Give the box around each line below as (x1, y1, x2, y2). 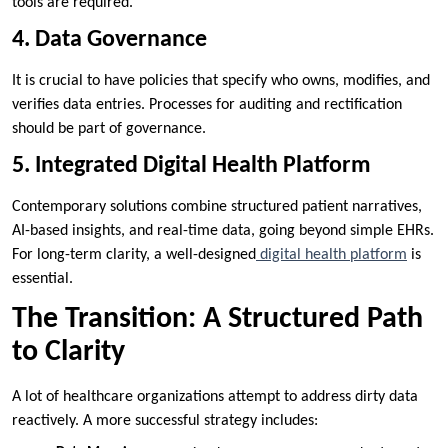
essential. (12, 270, 73, 287)
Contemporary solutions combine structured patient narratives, (12, 198, 422, 215)
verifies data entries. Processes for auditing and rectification (12, 96, 402, 113)
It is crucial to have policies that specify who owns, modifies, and (12, 72, 430, 89)
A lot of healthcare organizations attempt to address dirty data (12, 388, 418, 405)
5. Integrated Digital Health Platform (12, 153, 371, 178)
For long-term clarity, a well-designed (12, 246, 256, 263)
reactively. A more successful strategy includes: (12, 412, 318, 429)
